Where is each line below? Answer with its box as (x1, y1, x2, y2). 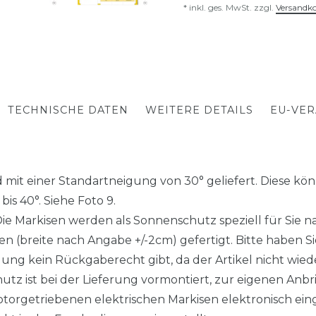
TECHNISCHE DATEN (7, 104, 128, 116)
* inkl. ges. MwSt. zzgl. (183, 2, 276, 13)
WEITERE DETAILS (145, 104, 253, 116)
